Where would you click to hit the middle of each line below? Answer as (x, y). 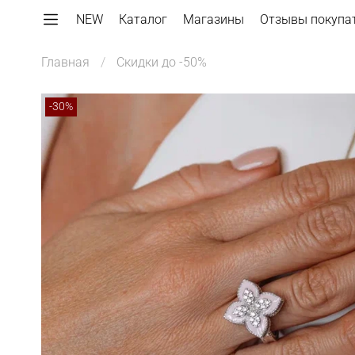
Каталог (143, 19)
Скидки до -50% (162, 63)
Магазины (214, 19)
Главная (65, 63)
